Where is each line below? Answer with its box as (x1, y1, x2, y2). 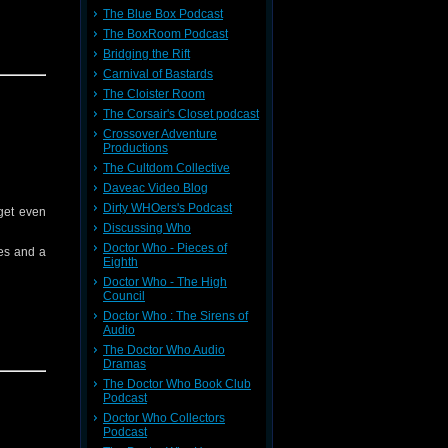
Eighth (103, 255, 138, 269)
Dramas (103, 357, 146, 371)
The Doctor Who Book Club (103, 377, 251, 391)
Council (103, 289, 145, 303)
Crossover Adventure (103, 127, 217, 141)
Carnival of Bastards (103, 67, 213, 81)
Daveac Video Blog (103, 181, 208, 195)
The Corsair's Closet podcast (103, 107, 259, 121)
